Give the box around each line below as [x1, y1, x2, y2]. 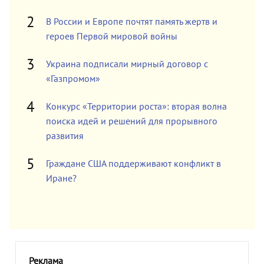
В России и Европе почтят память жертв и [46, 16, 217, 27]
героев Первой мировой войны [46, 31, 177, 42]
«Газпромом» [46, 73, 100, 84]
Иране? [46, 173, 77, 184]
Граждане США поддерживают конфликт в [46, 158, 221, 169]
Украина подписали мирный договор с [46, 58, 208, 70]
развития [46, 130, 84, 141]
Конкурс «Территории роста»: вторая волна [46, 101, 227, 112]
